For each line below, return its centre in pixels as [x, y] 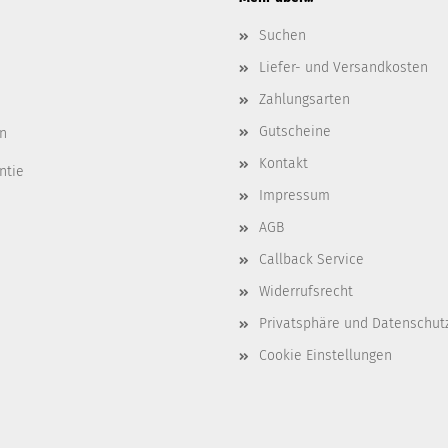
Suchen [282, 35]
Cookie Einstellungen [325, 355]
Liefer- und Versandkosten [343, 67]
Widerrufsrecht [306, 291]
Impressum [294, 195]
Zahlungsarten [304, 99]
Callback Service [311, 259]
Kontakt [283, 163]
